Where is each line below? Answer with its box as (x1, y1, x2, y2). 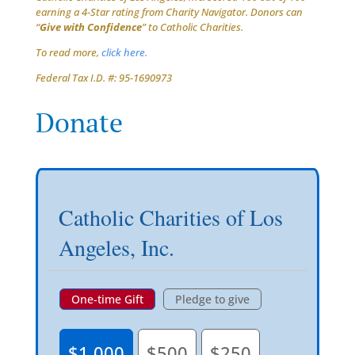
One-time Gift (71, 291, 143, 307)
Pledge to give (174, 291, 250, 307)
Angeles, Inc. (58, 231, 174, 262)
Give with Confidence (39, 19, 142, 34)
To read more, (35, 44, 101, 59)
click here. (101, 44, 147, 59)
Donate (35, 104, 123, 140)
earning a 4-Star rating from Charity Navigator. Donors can (35, 4, 303, 19)
